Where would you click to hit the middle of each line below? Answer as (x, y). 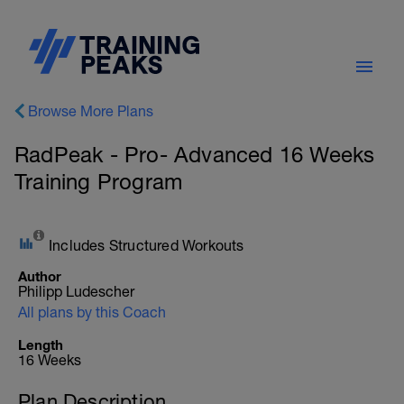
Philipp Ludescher (76, 291)
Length (41, 344)
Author (40, 276)
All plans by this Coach (92, 312)
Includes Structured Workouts (147, 245)
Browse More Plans (91, 111)
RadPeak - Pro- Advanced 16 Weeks (195, 154)
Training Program (99, 181)
